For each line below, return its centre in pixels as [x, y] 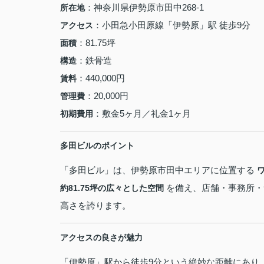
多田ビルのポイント [97, 146]
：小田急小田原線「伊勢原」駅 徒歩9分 [172, 25]
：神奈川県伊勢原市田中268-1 [144, 7]
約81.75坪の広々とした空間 [112, 188]
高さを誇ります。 [95, 205]
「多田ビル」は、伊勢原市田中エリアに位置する [159, 170]
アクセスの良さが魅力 [101, 237]
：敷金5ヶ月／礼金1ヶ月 [142, 113]
